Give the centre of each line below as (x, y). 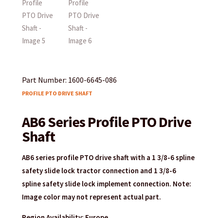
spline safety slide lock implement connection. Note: (106, 183)
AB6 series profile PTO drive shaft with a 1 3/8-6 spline (108, 157)
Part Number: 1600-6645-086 (69, 80)
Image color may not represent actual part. (91, 197)
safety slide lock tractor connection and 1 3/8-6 (99, 170)
